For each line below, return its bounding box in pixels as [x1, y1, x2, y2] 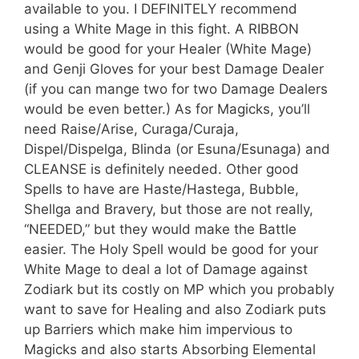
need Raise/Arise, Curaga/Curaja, [24, 121, 239, 137]
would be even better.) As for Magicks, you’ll [24, 101, 310, 117]
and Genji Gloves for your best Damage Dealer [24, 61, 324, 77]
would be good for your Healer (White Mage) [24, 41, 312, 57]
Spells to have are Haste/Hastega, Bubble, [24, 181, 299, 197]
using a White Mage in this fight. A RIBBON [24, 21, 299, 37]
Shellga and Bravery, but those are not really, [24, 201, 313, 217]
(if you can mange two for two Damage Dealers [24, 81, 328, 97]
